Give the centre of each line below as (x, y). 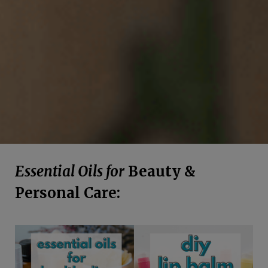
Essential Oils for (70, 171)
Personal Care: (68, 193)
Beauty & (160, 171)
